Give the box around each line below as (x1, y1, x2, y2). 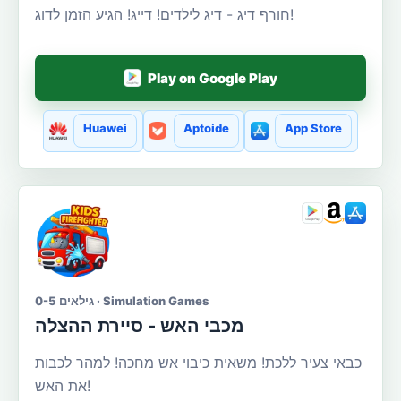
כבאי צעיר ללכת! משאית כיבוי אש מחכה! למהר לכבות (35, 353, 362, 371)
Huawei (83, 121, 128, 136)
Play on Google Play (148, 69, 278, 87)
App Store (284, 121, 342, 136)
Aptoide (183, 121, 229, 136)
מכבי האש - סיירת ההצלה (35, 314, 244, 337)
